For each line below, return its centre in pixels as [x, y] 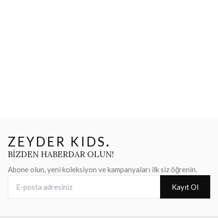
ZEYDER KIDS [57, 142]
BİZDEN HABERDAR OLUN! [61, 154]
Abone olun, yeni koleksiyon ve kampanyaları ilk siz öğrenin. [102, 169]
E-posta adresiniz [36, 180]
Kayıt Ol [185, 187]
